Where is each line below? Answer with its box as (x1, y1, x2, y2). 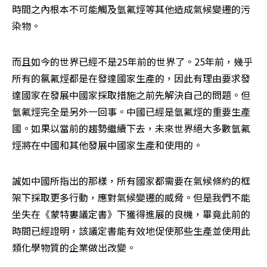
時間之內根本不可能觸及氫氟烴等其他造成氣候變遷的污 (12, 2, 250, 17)
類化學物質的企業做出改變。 (12, 240, 136, 255)
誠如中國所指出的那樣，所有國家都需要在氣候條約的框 (12, 173, 250, 188)
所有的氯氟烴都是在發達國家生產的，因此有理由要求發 (12, 71, 250, 86)
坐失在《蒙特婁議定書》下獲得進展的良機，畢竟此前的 (12, 207, 250, 222)
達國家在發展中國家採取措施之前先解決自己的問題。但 (12, 88, 250, 103)
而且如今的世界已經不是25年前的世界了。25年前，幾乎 (12, 54, 253, 69)
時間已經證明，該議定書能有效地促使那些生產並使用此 (12, 223, 250, 238)
